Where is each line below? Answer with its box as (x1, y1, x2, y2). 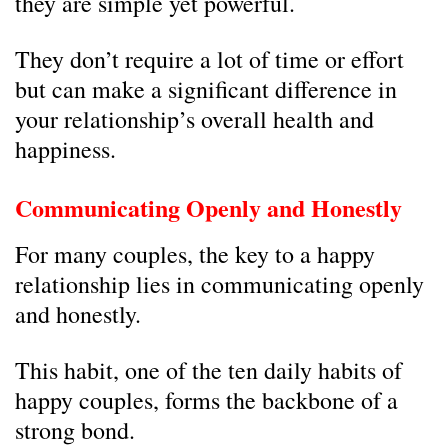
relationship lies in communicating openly (15, 268, 424, 300)
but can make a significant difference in (15, 73, 397, 105)
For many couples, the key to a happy (15, 238, 375, 270)
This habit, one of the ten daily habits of (15, 354, 402, 386)
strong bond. (15, 414, 135, 446)
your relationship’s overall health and (15, 103, 374, 135)
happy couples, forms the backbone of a (15, 384, 398, 416)
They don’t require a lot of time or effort (15, 43, 404, 75)
